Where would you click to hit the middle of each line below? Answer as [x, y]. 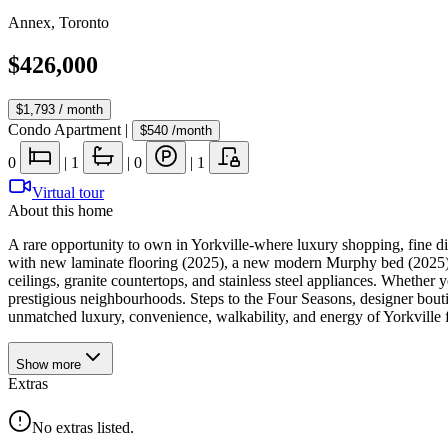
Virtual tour [68, 192]
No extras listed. [83, 427]
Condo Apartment [64, 129]
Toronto [84, 22]
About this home [60, 210]
